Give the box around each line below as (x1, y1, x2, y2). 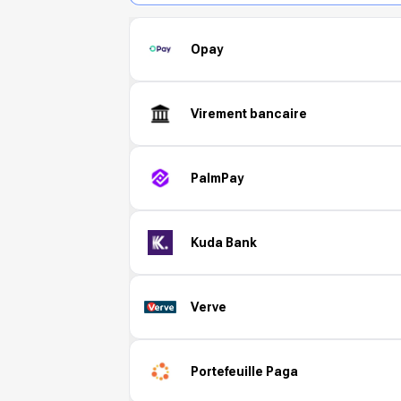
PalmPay (191, 170, 243, 185)
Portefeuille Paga (191, 363, 298, 379)
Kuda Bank (191, 235, 257, 250)
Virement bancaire (191, 106, 307, 121)
